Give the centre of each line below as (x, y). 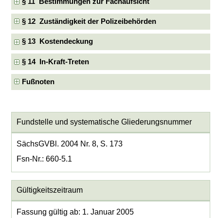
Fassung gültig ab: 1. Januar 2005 (75, 212)
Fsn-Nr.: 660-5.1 (44, 159)
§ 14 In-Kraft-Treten (56, 62)
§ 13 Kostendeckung (58, 42)
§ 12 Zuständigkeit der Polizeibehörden (89, 22)
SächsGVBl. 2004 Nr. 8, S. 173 (69, 144)
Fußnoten (38, 82)
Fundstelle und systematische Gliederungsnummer (104, 122)
